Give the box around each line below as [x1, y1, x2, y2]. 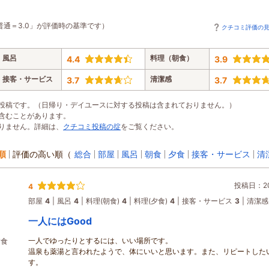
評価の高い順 [13, 149, 63, 160]
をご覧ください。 [121, 122, 178, 131]
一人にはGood [28, 215, 92, 228]
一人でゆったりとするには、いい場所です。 [28, 236, 172, 246]
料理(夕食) [134, 196, 168, 206]
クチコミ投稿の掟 [63, 122, 121, 131]
